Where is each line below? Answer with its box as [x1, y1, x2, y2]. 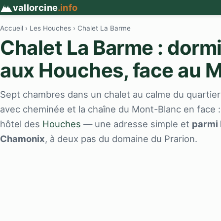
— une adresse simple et [81, 118, 192, 129]
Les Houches [30, 24, 71, 32]
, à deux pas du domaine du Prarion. [45, 133, 197, 144]
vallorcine [13, 2, 58, 13]
